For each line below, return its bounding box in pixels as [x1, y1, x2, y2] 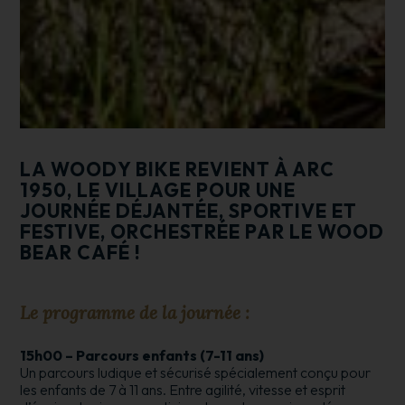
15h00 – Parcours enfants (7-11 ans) [20, 345, 265, 364]
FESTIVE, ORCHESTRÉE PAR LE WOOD [20, 219, 385, 243]
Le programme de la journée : [20, 301, 250, 324]
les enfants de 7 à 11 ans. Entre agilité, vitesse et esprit [20, 380, 346, 399]
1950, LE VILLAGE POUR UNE [20, 177, 297, 202]
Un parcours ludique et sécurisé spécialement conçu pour [20, 363, 372, 381]
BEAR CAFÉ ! [20, 240, 141, 264]
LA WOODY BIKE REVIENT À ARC [20, 156, 335, 181]
